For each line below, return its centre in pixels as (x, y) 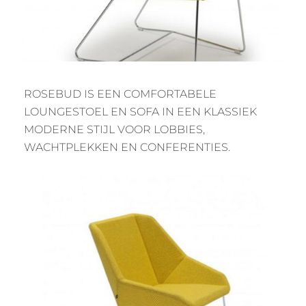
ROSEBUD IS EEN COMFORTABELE (120, 94)
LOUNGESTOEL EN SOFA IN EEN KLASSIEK (140, 112)
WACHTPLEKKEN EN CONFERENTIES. (127, 147)
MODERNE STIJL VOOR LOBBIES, (114, 129)
